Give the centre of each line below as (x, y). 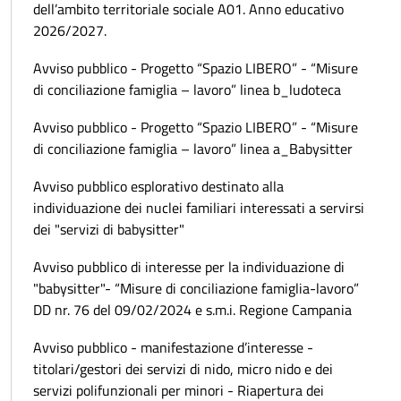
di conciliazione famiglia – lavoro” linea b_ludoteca (187, 90)
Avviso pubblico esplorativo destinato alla (158, 187)
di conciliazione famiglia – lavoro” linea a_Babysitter (193, 149)
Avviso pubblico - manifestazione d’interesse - (173, 348)
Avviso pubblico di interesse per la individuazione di (189, 267)
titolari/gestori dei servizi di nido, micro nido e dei (183, 369)
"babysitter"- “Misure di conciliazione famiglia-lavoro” (196, 289)
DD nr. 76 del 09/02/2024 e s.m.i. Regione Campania (192, 310)
